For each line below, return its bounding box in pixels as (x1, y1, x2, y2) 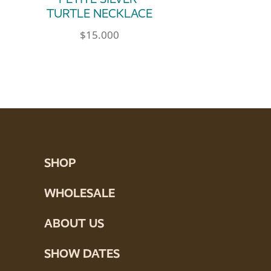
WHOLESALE (44, 185, 115, 200)
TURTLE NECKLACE (47, 7, 153, 21)
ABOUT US (44, 215, 104, 230)
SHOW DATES (44, 246, 120, 261)
